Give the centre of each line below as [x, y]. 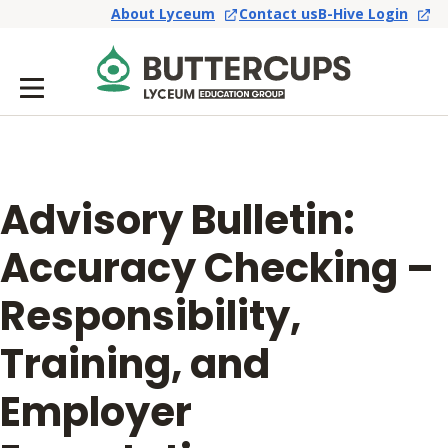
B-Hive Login [363, 14]
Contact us [278, 14]
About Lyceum [163, 14]
